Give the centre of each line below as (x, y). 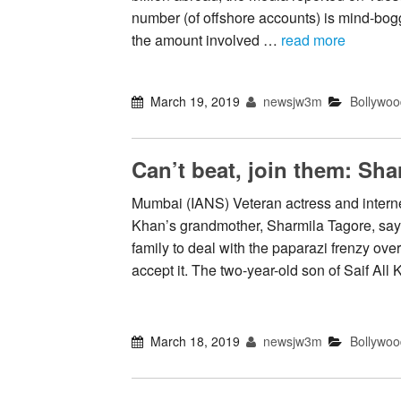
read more (313, 39)
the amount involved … (206, 39)
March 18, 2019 (196, 341)
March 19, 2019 (196, 102)
